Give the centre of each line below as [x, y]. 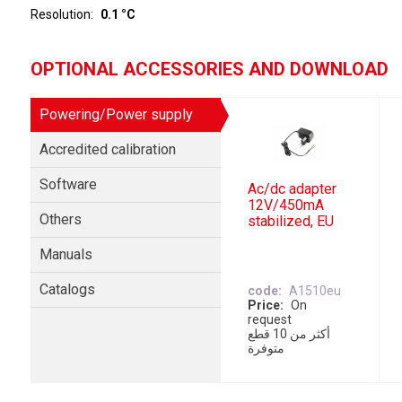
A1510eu [315, 291]
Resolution [60, 14]
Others [60, 219]
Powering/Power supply [116, 114]
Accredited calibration [107, 149]
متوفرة [267, 349]
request [270, 320]
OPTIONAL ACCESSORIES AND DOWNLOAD [209, 69]
